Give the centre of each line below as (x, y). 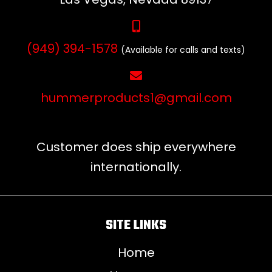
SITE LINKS (136, 226)
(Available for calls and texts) (183, 50)
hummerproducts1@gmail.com (136, 98)
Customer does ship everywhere (136, 147)
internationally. (136, 167)
